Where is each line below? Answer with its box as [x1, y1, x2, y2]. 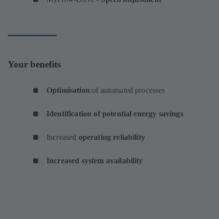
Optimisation [46, 86, 90, 94]
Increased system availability [46, 156, 143, 165]
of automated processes [89, 86, 165, 94]
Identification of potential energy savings [46, 109, 183, 118]
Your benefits [8, 59, 61, 70]
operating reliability [78, 132, 145, 141]
